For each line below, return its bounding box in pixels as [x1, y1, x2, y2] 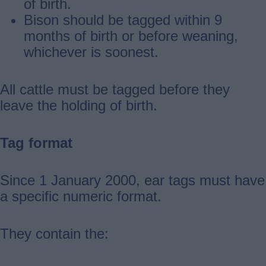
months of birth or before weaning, [24, 27, 238, 44]
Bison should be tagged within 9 [24, 11, 222, 28]
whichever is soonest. [24, 43, 167, 60]
